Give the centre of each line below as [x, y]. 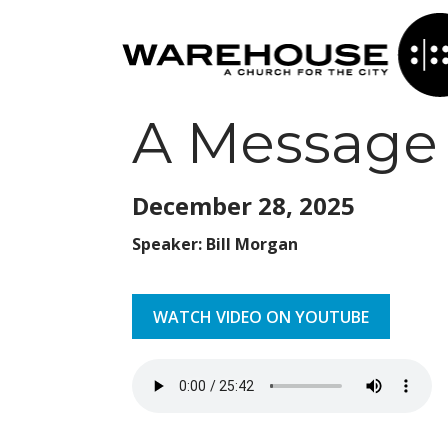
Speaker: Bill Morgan [215, 244]
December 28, [215, 205]
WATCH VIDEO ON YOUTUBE [261, 317]
